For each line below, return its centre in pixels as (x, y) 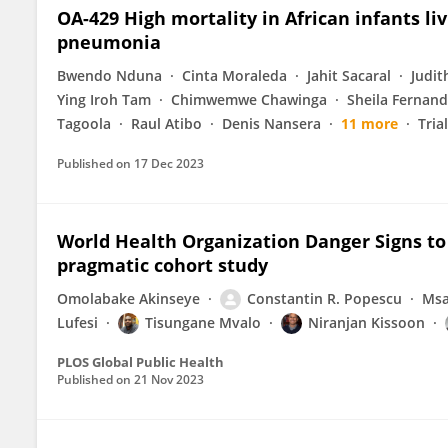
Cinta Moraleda (234, 75)
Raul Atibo (166, 123)
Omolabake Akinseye (128, 298)
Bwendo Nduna (109, 75)
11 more (369, 123)
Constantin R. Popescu (324, 298)
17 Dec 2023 (169, 163)
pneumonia (109, 42)
